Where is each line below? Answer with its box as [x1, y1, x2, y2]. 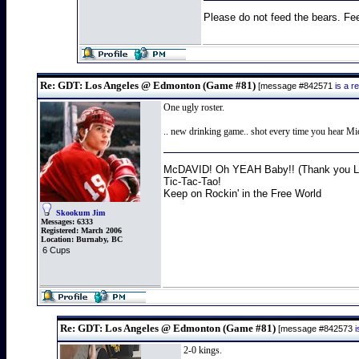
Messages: [41, 217, 75, 226]
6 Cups [42, 245, 71, 255]
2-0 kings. [184, 345, 222, 356]
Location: [41, 235, 76, 244]
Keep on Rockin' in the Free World [163, 187, 321, 200]
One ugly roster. [163, 102, 224, 113]
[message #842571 [256, 81, 335, 91]
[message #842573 [276, 324, 355, 333]
